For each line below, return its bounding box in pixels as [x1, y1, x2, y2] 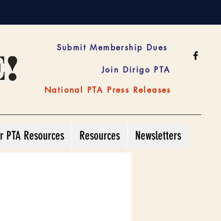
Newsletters [135, 129, 181, 143]
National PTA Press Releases [44, 84, 171, 95]
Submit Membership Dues [56, 42, 168, 53]
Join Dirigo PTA [101, 64, 171, 75]
